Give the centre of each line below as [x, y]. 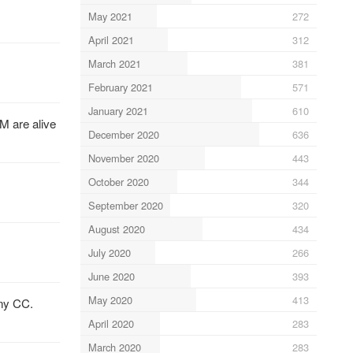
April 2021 [111, 39]
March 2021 [114, 63]
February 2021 [120, 87]
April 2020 [111, 323]
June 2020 [111, 276]
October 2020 [118, 181]
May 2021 [110, 16]
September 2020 [125, 205]
